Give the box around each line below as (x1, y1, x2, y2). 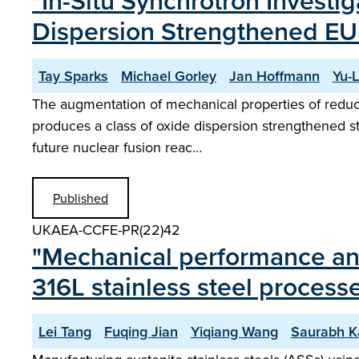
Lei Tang (38, 321, 91, 341)
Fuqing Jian (104, 321, 178, 341)
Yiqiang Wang (191, 321, 278, 341)
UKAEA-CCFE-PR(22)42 (32, 220, 180, 240)
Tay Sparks (38, 66, 108, 86)
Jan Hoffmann (229, 66, 320, 86)
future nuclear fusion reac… (32, 137, 202, 157)
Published (53, 189, 108, 207)
